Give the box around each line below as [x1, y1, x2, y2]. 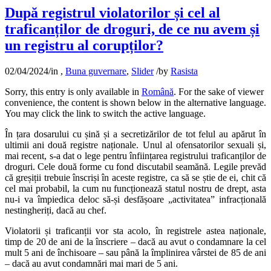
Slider [131, 66, 154, 77]
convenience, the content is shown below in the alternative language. [5, 97, 266, 108]
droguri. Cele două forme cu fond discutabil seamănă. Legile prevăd [5, 162, 266, 172]
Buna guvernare [65, 66, 126, 77]
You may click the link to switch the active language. [5, 108, 206, 119]
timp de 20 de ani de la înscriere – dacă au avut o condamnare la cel [5, 237, 266, 247]
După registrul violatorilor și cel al [5, 5, 220, 21]
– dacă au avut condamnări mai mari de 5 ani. [5, 258, 178, 269]
